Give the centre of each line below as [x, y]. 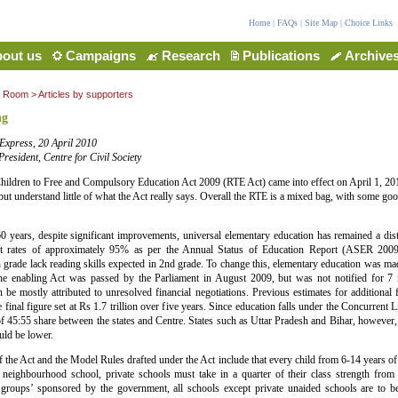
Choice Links [368, 23]
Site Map [321, 23]
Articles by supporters [85, 94]
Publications [281, 56]
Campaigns [100, 56]
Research [191, 56]
